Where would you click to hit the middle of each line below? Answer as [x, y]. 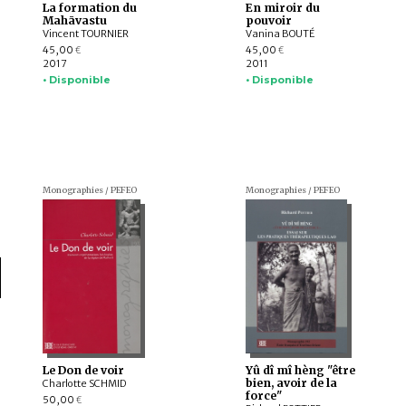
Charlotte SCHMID [84, 384]
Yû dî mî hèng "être [300, 371]
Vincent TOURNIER [85, 34]
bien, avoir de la [291, 383]
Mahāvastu [74, 21]
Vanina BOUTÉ [280, 34]
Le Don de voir [83, 371]
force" [263, 396]
